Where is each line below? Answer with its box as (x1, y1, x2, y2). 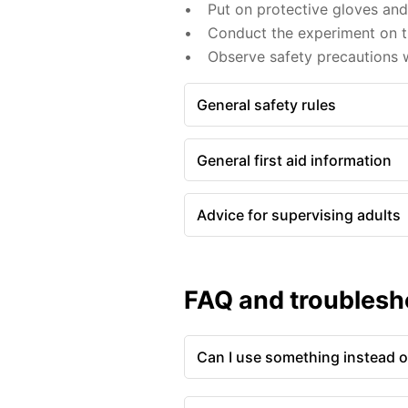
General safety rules (196, 96, 336, 115)
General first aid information (196, 150, 392, 169)
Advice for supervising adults (196, 206, 401, 225)
